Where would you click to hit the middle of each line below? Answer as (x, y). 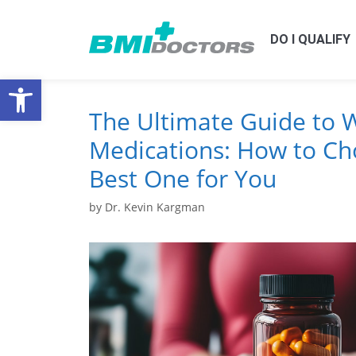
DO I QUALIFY (310, 39)
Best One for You (183, 178)
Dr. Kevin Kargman (155, 207)
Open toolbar (50, 86)
